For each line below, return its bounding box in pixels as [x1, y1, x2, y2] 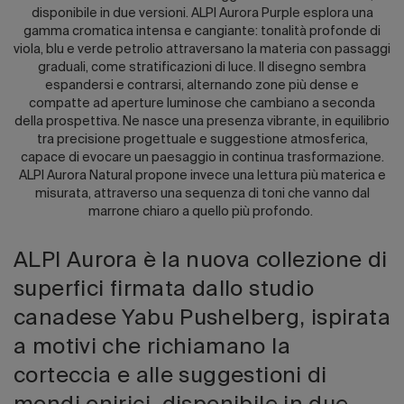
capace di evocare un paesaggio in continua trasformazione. [20, 151, 384, 164]
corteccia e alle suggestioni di [14, 365, 327, 387]
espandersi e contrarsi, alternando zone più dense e [45, 78, 359, 92]
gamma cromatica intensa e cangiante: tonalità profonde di [23, 24, 381, 38]
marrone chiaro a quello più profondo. [88, 205, 316, 218]
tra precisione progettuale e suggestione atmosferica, [36, 133, 368, 146]
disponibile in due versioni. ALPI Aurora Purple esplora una [31, 6, 373, 20]
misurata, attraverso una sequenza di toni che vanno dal [34, 187, 370, 200]
